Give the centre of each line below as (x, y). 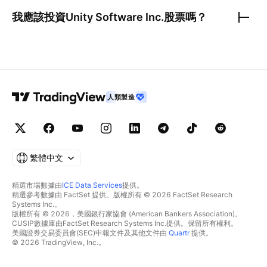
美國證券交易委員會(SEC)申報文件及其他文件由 (90, 233)
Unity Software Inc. (115, 17)
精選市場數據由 (37, 185)
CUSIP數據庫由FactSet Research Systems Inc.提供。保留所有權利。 (125, 223)
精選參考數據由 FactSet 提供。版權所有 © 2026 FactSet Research (122, 195)
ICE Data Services (92, 185)
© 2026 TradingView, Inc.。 (59, 242)
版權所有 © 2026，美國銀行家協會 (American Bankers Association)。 (127, 214)
